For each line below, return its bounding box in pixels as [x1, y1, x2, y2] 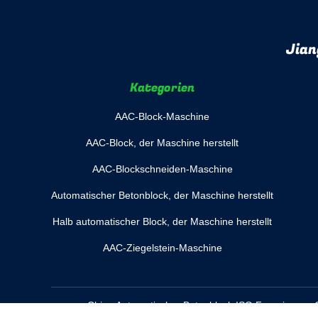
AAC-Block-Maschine [115, 111, 209, 122]
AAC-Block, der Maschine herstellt [86, 137, 238, 148]
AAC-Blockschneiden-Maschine [92, 163, 233, 175]
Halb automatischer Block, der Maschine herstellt [53, 216, 272, 227]
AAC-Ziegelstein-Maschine [102, 242, 222, 253]
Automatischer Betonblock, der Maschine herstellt [51, 190, 273, 201]
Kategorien [130, 79, 194, 97]
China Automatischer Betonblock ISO [87, 300, 253, 311]
